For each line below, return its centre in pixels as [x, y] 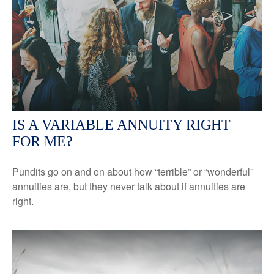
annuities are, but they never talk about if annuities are [129, 186]
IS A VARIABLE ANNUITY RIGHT [121, 124]
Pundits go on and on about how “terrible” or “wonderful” [133, 171]
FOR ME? [43, 141]
